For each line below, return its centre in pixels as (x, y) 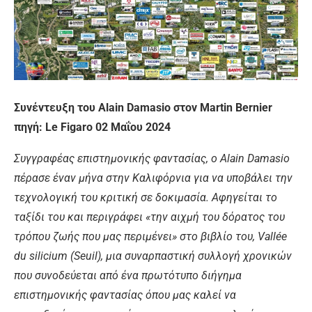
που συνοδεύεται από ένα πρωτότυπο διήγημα (128, 276)
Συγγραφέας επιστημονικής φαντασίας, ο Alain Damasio (152, 159)
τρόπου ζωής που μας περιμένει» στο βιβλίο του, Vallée (150, 237)
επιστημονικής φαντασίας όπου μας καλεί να (125, 295)
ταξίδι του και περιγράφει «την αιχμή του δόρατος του (149, 217)
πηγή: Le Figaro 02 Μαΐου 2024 (92, 127)
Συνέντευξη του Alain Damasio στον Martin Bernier (143, 108)
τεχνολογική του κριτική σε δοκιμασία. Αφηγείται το (146, 198)
